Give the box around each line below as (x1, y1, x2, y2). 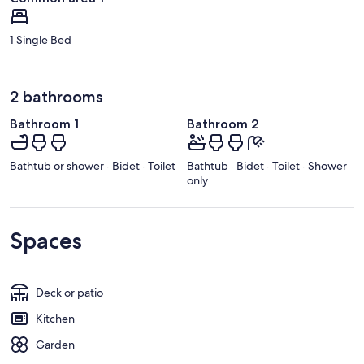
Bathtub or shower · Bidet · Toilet (10, 158, 175, 174)
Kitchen (36, 311, 75, 327)
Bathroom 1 (10, 115, 79, 132)
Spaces (10, 227, 82, 255)
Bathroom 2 (187, 115, 259, 132)
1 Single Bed (10, 32, 71, 47)
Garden (36, 337, 75, 353)
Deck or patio (36, 285, 103, 301)
